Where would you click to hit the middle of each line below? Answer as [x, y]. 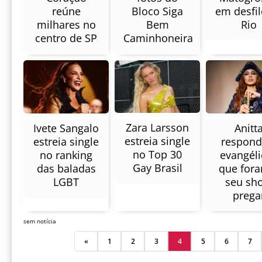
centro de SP [66, 38]
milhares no [66, 25]
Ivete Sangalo [66, 128]
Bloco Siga [157, 11]
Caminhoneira [158, 38]
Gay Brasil [157, 168]
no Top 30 [157, 154]
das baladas [66, 168]
